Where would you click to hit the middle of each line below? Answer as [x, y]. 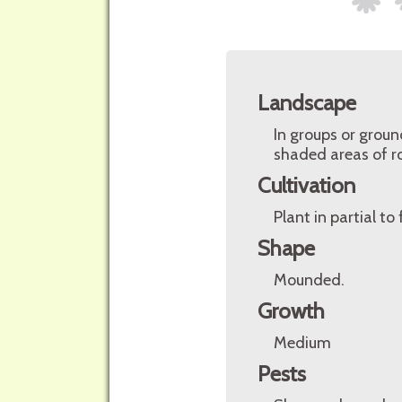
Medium [302, 343]
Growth [291, 311]
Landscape [307, 103]
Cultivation [306, 185]
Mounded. [309, 280]
